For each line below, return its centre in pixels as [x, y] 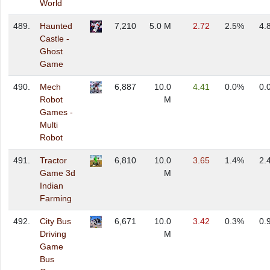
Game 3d [58, 173]
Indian [52, 186]
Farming [56, 199]
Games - [56, 112]
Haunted [56, 26]
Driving [53, 234]
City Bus [55, 221]
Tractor [53, 161]
